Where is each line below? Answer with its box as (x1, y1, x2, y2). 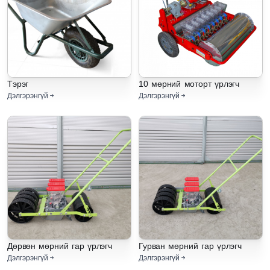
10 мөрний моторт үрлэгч (139, 79, 240, 89)
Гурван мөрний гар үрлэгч (139, 241, 242, 251)
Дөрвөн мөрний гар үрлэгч (7, 241, 112, 251)
